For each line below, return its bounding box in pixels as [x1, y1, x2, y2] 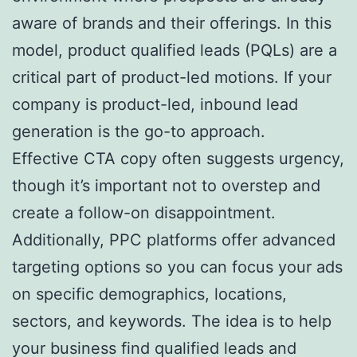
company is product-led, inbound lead [12, 94, 298, 114]
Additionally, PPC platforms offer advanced [12, 229, 335, 249]
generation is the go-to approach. [12, 121, 265, 141]
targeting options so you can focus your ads [12, 257, 343, 277]
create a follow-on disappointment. [12, 202, 276, 222]
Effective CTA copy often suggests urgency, [12, 148, 344, 168]
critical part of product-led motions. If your [12, 67, 331, 87]
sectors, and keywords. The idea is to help [12, 311, 331, 331]
